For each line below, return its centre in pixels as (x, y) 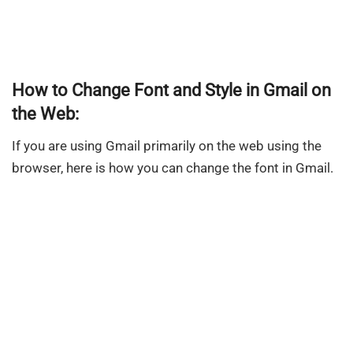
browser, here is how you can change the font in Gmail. (173, 167)
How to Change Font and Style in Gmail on (171, 90)
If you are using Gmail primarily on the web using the (167, 145)
